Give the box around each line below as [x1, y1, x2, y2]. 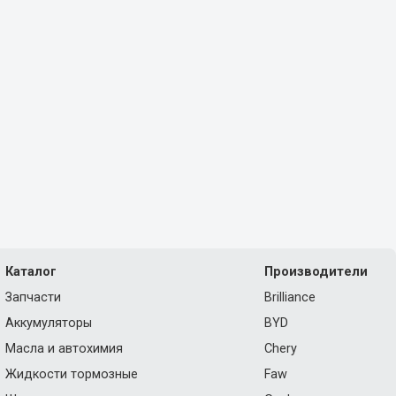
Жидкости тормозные [4, 367, 138, 382]
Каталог [4, 264, 57, 279]
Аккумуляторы [4, 316, 92, 331]
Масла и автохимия [4, 341, 123, 356]
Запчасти [4, 290, 61, 305]
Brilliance [264, 290, 316, 305]
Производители [264, 264, 368, 279]
